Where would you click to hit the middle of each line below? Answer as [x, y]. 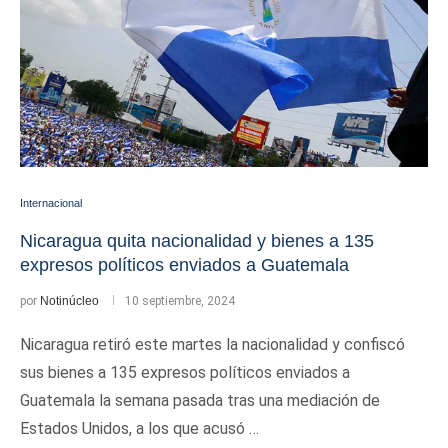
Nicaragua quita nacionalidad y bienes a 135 [197, 241]
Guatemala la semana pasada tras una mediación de [200, 400]
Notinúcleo [69, 301]
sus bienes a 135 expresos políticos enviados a [185, 372]
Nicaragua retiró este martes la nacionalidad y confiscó [212, 344]
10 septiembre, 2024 [180, 301]
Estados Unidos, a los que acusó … [139, 428]
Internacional [51, 203]
